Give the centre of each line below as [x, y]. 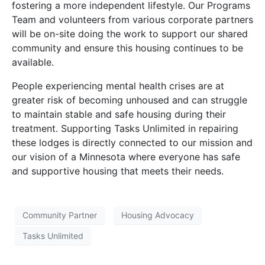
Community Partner [60, 215]
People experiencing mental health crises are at [118, 85]
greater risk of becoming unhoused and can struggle [130, 100]
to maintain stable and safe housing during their [119, 114]
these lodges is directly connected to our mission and [132, 142]
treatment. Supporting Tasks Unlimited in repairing [125, 128]
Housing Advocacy [158, 215]
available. [33, 62]
